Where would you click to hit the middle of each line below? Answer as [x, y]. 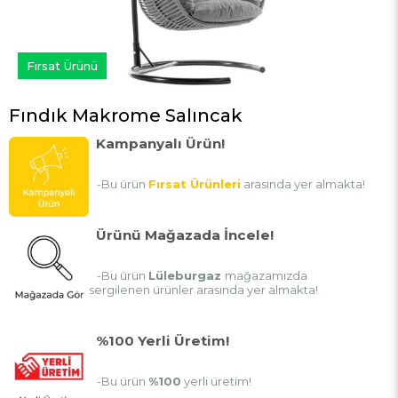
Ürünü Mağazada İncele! [185, 235]
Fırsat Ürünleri [195, 184]
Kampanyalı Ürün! [160, 144]
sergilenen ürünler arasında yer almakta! [203, 290]
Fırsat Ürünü [62, 66]
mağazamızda [266, 276]
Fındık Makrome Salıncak [126, 116]
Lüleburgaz [187, 276]
